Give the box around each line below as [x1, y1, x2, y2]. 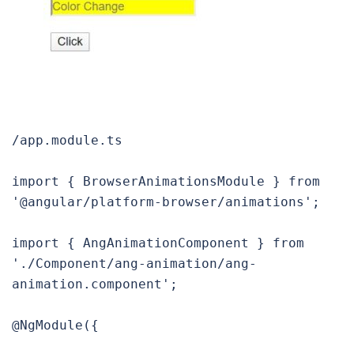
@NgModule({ [12, 318, 99, 333]
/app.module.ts [12, 133, 122, 149]
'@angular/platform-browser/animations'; [12, 194, 320, 210]
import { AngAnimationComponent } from [12, 235, 304, 251]
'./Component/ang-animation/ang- [12, 256, 257, 272]
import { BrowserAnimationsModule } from [12, 174, 320, 190]
